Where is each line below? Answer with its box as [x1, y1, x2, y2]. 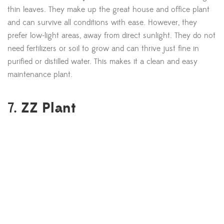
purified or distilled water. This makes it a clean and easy [7, 56, 197, 67]
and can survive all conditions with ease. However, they [7, 17, 197, 28]
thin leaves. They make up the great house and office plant [7, 4, 209, 15]
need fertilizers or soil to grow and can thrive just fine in [7, 43, 199, 54]
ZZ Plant [21, 99, 76, 117]
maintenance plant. [7, 69, 72, 80]
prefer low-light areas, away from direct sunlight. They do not [7, 30, 215, 41]
